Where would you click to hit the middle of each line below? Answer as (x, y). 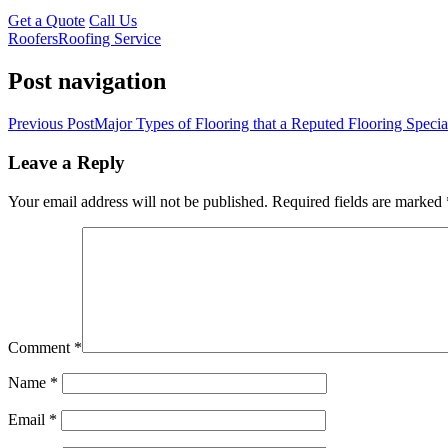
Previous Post (51, 124)
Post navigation (87, 81)
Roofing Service (109, 39)
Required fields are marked (359, 201)
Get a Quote (46, 21)
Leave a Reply (66, 162)
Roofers (33, 39)
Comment (41, 347)
